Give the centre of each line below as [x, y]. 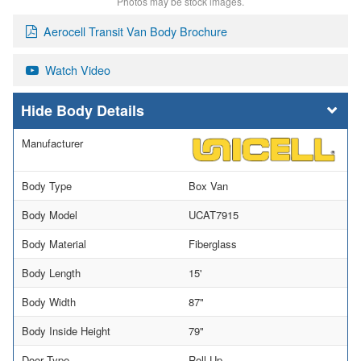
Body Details [100, 111]
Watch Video [78, 70]
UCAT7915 [214, 214]
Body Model [50, 214]
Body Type [47, 185]
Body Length [51, 272]
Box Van [208, 185]
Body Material [54, 243]
